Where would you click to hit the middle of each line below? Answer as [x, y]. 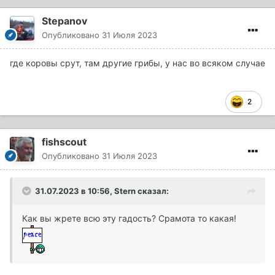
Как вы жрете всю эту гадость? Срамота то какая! [129, 218]
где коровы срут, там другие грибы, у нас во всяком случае [137, 63]
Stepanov [64, 21]
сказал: [152, 191]
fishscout [64, 141]
